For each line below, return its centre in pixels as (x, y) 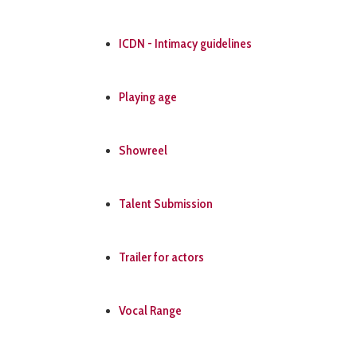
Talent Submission (166, 204)
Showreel (143, 150)
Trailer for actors (161, 257)
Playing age (148, 97)
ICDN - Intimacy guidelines (185, 43)
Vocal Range (150, 310)
